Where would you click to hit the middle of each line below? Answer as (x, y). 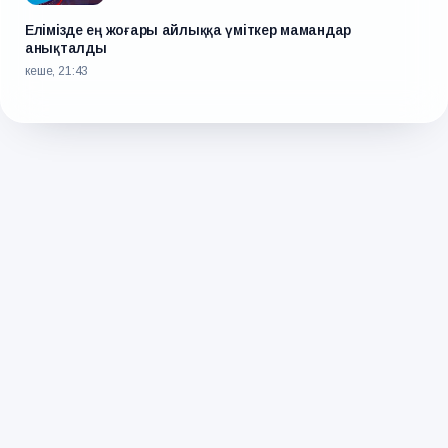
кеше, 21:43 (57, 71)
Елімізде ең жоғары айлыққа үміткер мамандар (188, 30)
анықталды (66, 48)
